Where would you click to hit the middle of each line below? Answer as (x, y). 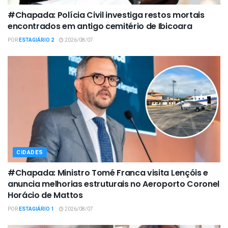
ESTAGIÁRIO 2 (36, 40)
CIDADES (30, 153)
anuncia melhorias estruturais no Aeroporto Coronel (113, 184)
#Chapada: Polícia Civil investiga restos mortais (106, 15)
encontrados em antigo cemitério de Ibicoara (100, 26)
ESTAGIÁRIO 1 (36, 209)
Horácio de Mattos (45, 195)
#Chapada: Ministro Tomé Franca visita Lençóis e (108, 173)
